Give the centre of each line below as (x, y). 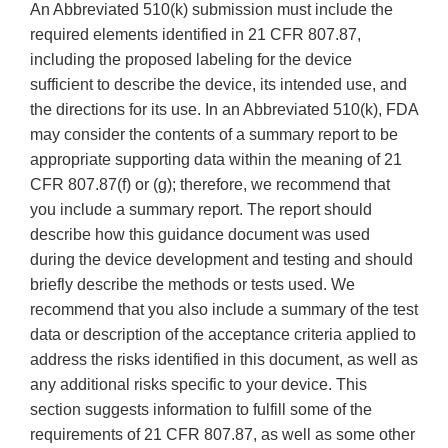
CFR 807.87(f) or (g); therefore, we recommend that (210, 185)
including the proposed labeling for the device (191, 60)
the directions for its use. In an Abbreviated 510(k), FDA (224, 110)
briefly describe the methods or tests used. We (192, 285)
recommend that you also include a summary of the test (224, 310)
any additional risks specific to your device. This (198, 385)
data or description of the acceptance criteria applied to (223, 335)
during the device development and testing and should (221, 260)
